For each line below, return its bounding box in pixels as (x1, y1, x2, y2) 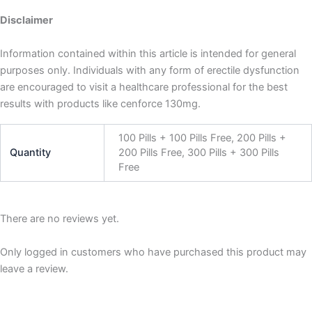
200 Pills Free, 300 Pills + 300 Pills (118, 146, 279, 159)
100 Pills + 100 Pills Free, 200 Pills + (118, 132, 286, 145)
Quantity (10, 146, 52, 159)
